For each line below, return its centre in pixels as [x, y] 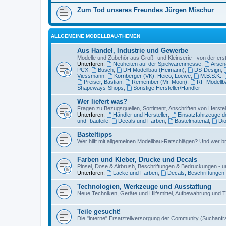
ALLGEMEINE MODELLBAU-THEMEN [96, 36]
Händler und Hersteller [140, 115]
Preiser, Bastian [103, 82]
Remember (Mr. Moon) [159, 82]
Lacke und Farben [135, 173]
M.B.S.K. [211, 76]
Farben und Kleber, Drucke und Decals [137, 160]
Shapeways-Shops [100, 88]
